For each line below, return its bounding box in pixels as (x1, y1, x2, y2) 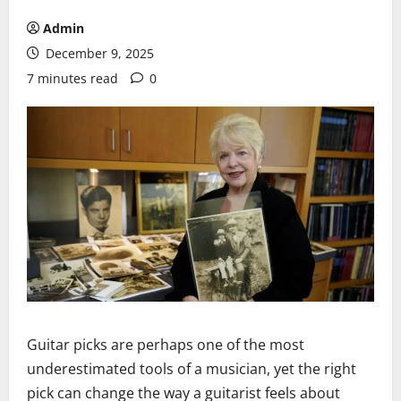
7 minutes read (27, 70, 118, 87)
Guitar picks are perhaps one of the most (27, 335, 304, 355)
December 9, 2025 (42, 45, 154, 62)
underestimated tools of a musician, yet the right (27, 359, 356, 380)
